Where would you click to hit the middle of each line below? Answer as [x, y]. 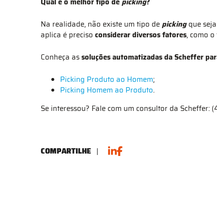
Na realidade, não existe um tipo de [101, 24]
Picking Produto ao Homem [107, 79]
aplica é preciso [68, 35]
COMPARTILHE [66, 151]
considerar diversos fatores [141, 35]
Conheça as [61, 57]
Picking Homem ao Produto [107, 90]
